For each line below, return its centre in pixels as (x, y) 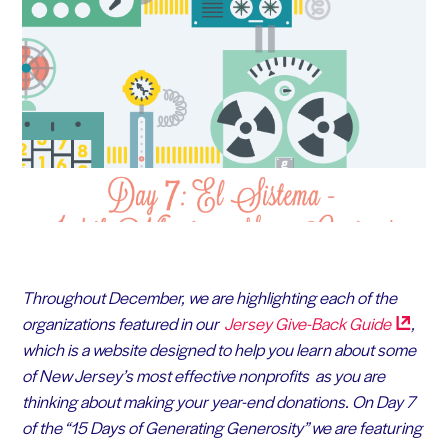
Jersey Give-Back (285, 322)
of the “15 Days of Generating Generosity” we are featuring (221, 426)
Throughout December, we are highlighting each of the (209, 296)
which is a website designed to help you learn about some (218, 348)
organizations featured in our (121, 322)
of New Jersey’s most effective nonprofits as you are (203, 374)
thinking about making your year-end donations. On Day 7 (218, 400)
